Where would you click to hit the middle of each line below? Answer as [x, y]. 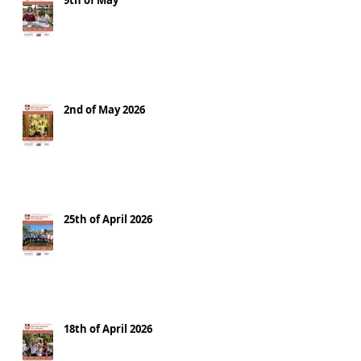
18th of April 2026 [108, 329]
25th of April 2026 [108, 219]
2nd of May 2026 [104, 110]
